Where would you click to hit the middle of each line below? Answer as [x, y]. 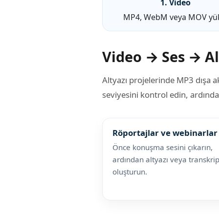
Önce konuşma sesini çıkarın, [163, 147]
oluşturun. [130, 171]
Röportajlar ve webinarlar [165, 132]
